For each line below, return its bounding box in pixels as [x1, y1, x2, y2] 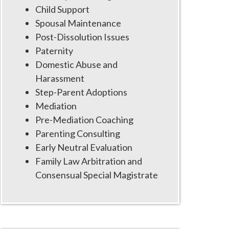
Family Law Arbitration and [35, 155, 142, 167]
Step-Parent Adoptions [35, 86, 127, 98]
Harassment [35, 73, 84, 84]
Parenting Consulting [35, 128, 120, 139]
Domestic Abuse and [35, 59, 118, 70]
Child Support [35, 4, 89, 15]
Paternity [35, 45, 73, 56]
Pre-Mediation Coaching [35, 114, 133, 125]
